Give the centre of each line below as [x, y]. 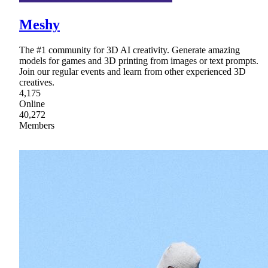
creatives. [37, 83]
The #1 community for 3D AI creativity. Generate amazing [130, 50]
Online [32, 104]
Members [37, 126]
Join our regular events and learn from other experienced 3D [133, 72]
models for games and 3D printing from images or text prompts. [139, 61]
